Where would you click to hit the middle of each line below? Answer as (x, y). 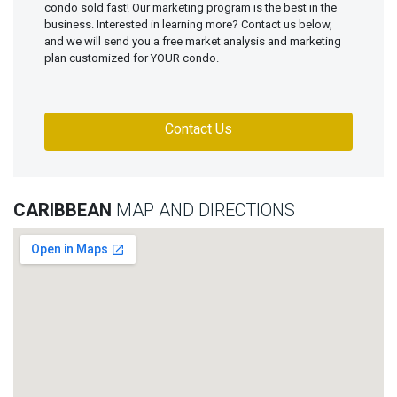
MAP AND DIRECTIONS (206, 210)
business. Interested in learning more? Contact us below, (188, 25)
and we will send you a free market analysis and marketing (193, 42)
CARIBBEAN (65, 210)
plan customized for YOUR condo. (132, 58)
